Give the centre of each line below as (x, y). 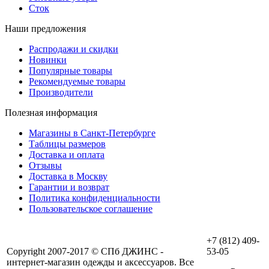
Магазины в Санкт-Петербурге (92, 133)
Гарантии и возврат (69, 187)
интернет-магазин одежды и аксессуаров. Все (100, 262)
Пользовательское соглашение (91, 208)
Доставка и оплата (67, 154)
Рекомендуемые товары (77, 81)
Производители (61, 92)
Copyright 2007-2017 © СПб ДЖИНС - (85, 251)
